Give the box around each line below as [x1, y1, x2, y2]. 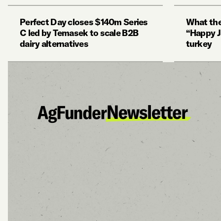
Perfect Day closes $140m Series [20, 16, 148, 28]
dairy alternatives [20, 38, 89, 49]
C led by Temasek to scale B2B [20, 27, 139, 38]
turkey [185, 38, 212, 49]
